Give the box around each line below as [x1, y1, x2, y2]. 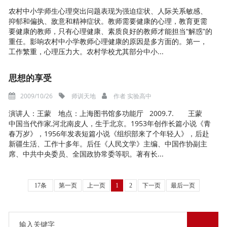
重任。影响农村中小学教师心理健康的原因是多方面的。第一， [9, 36, 208, 46]
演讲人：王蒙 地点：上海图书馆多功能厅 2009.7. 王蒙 [9, 108, 210, 118]
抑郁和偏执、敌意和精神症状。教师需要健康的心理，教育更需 [9, 16, 208, 26]
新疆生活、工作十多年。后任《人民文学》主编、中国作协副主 [9, 139, 208, 148]
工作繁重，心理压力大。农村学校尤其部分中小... [9, 47, 164, 56]
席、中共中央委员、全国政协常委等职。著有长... [9, 149, 164, 159]
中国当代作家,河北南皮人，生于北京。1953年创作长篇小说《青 [9, 119, 211, 128]
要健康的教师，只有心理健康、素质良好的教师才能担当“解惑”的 [9, 26, 213, 36]
